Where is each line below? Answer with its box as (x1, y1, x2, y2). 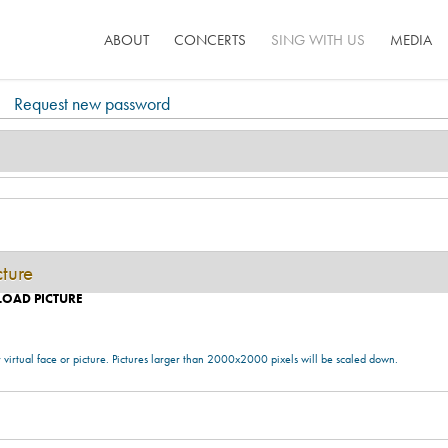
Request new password (13, 92, 170, 115)
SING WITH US (271, 30, 365, 49)
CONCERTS (174, 30, 246, 49)
